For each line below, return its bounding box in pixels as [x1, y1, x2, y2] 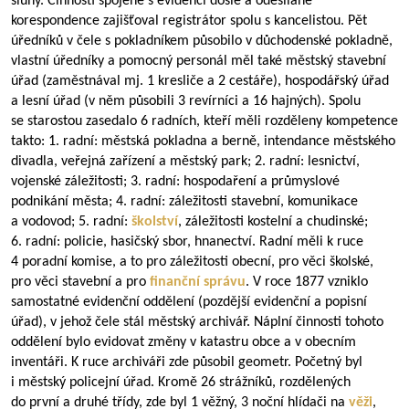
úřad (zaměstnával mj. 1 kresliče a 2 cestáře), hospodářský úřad [11, 74, 389, 89]
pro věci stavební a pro [11, 275, 150, 289]
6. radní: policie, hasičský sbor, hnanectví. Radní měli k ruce [11, 235, 363, 249]
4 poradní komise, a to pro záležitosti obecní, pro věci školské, [11, 255, 373, 269]
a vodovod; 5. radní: [11, 215, 131, 229]
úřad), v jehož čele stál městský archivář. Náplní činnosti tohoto [11, 315, 383, 330]
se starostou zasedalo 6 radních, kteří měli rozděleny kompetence [11, 114, 398, 129]
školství [131, 215, 178, 229]
